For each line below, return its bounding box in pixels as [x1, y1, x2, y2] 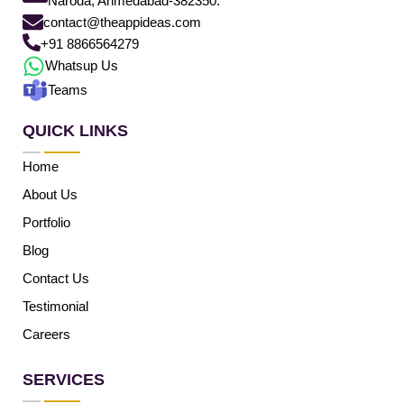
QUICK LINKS [23, 121, 128, 140]
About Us [23, 186, 78, 202]
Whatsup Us [45, 57, 118, 73]
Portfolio [23, 214, 70, 230]
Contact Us [23, 270, 89, 286]
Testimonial [23, 298, 88, 314]
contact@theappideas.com [43, 14, 201, 30]
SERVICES [23, 370, 105, 389]
